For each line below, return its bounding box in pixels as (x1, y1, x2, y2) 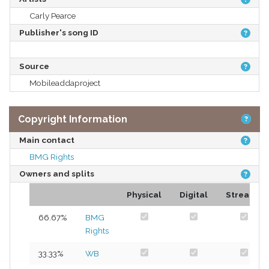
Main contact (19, 134, 74, 145)
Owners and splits (19, 168, 94, 178)
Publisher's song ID (19, 27, 98, 37)
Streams (226, 189, 262, 199)
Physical (127, 189, 162, 199)
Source (19, 61, 49, 71)
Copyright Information (18, 113, 127, 125)
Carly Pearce (29, 10, 76, 20)
